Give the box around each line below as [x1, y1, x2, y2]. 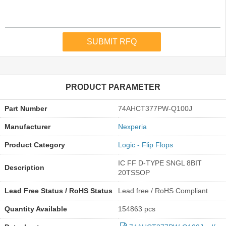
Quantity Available [4, 204, 67, 213]
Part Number [4, 104, 47, 112]
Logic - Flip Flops [118, 140, 173, 149]
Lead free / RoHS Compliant [118, 186, 208, 195]
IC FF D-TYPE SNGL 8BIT [118, 158, 202, 167]
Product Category [4, 140, 65, 149]
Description [4, 163, 44, 172]
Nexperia [118, 122, 147, 131]
